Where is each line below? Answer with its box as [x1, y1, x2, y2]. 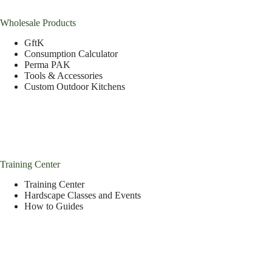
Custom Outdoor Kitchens [24, 81, 125, 92]
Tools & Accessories [24, 70, 103, 81]
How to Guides [24, 200, 83, 211]
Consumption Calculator [24, 49, 118, 59]
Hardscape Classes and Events [24, 189, 141, 200]
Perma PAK [24, 59, 70, 70]
